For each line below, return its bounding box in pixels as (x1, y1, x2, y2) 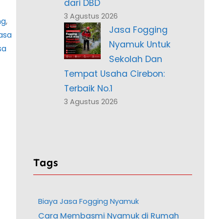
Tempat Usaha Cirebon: (64, 68, 165, 80)
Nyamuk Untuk (109, 39, 171, 51)
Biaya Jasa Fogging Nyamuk (38, 197, 139, 207)
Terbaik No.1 (64, 83, 112, 95)
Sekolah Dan (109, 53, 163, 66)
